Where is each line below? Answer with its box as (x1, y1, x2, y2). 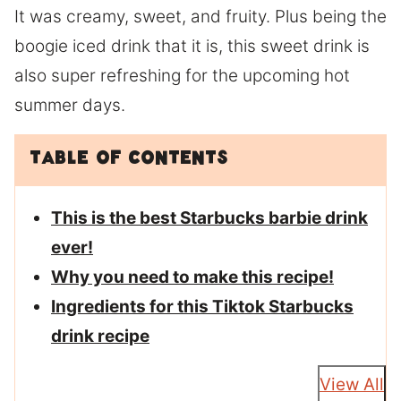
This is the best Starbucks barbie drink (51, 207, 368, 228)
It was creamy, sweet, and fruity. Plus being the (14, 5, 387, 27)
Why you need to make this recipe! (51, 266, 334, 287)
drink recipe (51, 325, 149, 346)
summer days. (14, 94, 125, 115)
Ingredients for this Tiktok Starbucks (51, 295, 354, 317)
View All (320, 374, 384, 396)
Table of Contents (30, 149, 228, 171)
